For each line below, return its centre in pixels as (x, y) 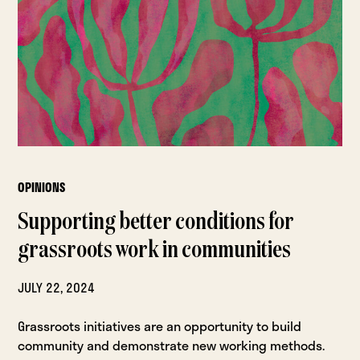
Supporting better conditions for (156, 222)
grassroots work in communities (155, 250)
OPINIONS (42, 187)
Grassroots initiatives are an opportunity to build (160, 325)
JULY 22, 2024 (57, 287)
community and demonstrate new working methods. (172, 345)
